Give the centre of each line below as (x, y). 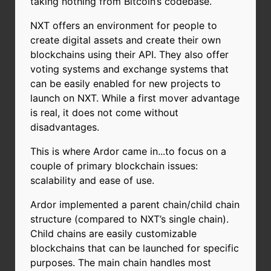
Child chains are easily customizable (113, 233)
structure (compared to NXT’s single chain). (129, 219)
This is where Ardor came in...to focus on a (128, 151)
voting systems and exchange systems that (129, 69)
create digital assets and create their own (126, 40)
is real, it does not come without (104, 112)
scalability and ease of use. (92, 180)
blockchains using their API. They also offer (129, 54)
